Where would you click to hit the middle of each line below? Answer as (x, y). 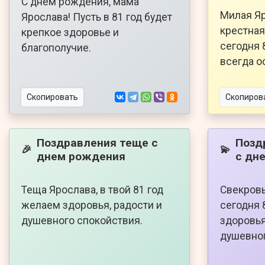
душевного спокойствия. (82, 220)
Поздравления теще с (97, 143)
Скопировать (52, 97)
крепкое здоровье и (70, 32)
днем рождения (81, 156)
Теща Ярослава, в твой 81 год (92, 190)
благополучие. (56, 48)
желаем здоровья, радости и (92, 205)
